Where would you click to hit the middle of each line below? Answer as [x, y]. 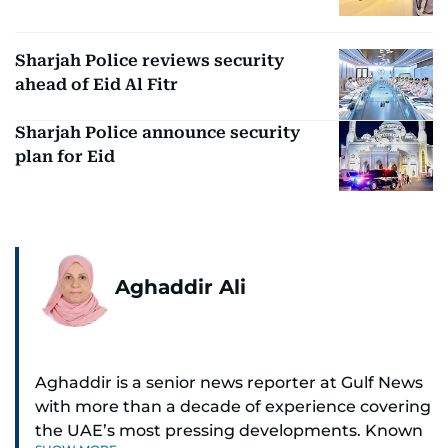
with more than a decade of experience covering [233, 407]
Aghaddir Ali [180, 287]
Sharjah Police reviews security [149, 61]
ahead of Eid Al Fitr [96, 85]
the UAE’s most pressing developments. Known [229, 431]
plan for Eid [65, 156]
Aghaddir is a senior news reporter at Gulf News [229, 383]
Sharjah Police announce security [157, 132]
